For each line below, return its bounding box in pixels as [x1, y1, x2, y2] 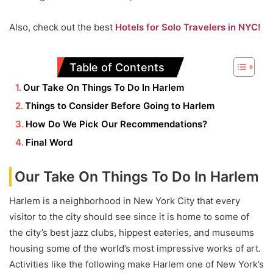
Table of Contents [69, 60, 165, 74]
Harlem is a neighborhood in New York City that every [9, 195, 240, 207]
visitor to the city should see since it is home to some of [9, 211, 249, 223]
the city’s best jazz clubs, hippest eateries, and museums [9, 227, 254, 239]
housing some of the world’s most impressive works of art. [9, 243, 261, 255]
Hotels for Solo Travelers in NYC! [115, 21, 261, 33]
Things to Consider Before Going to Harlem [25, 99, 214, 112]
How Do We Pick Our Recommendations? [26, 118, 207, 130]
